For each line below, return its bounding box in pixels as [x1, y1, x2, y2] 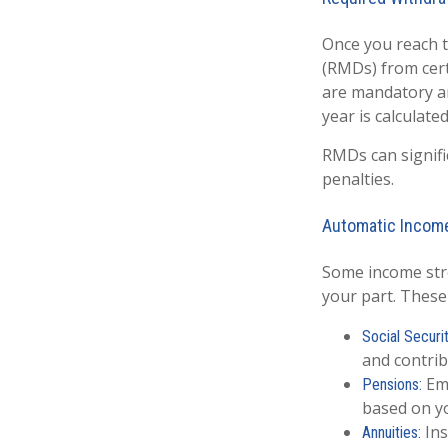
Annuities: [362, 422, 421, 442]
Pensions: [362, 374, 422, 394]
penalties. [322, 167, 394, 190]
